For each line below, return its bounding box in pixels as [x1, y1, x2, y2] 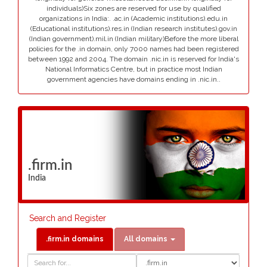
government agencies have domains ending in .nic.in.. [46, 75, 221, 83]
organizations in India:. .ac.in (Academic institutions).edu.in [39, 14, 228, 23]
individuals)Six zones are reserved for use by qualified [46, 4, 221, 13]
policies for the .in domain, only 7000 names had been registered [28, 45, 239, 53]
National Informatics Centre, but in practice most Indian [45, 65, 222, 73]
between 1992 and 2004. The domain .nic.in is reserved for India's [28, 55, 239, 63]
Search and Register [29, 213, 106, 223]
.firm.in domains [46, 235, 104, 243]
